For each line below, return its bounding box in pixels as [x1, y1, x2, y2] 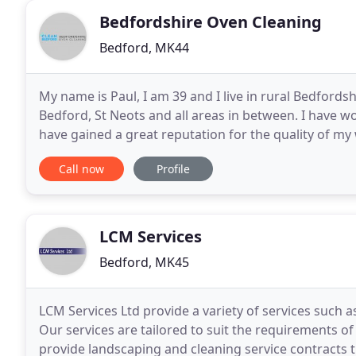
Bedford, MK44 [99, 39, 189, 56]
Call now [59, 161, 104, 176]
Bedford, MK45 [99, 253, 189, 271]
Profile [157, 161, 190, 176]
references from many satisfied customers [39, 145, 296, 162]
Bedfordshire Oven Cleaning [99, 11, 322, 33]
